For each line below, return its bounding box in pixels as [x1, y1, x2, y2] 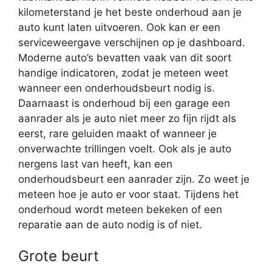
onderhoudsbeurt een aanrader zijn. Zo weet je [18, 172, 250, 185]
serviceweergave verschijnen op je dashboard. [18, 36, 245, 49]
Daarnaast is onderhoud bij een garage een [18, 97, 230, 109]
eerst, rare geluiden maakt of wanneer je [18, 127, 217, 140]
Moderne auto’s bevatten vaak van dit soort [18, 51, 231, 64]
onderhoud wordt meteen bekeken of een [18, 203, 222, 216]
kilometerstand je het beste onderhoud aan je [18, 5, 242, 18]
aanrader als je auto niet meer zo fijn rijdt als [18, 112, 236, 124]
